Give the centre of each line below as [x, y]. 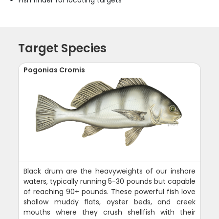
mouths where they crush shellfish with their [109, 212]
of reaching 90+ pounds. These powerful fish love [109, 192]
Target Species [63, 48]
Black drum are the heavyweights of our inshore [109, 171]
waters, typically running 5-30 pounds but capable [109, 182]
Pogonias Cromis [55, 70]
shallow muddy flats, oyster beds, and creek [109, 202]
